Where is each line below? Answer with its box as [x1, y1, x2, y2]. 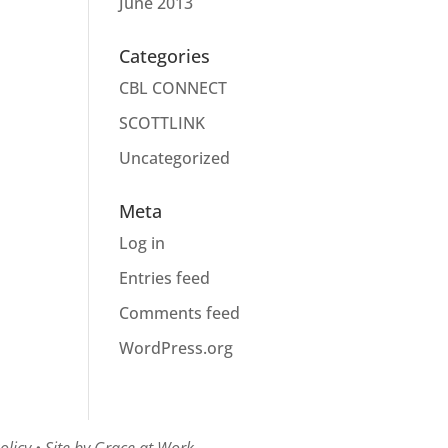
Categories [119, 44, 211, 68]
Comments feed [119, 302, 241, 324]
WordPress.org [119, 337, 234, 359]
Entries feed [119, 267, 211, 289]
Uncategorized [119, 147, 231, 169]
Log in [119, 232, 166, 254]
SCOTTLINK [119, 112, 206, 134]
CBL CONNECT [119, 77, 228, 99]
